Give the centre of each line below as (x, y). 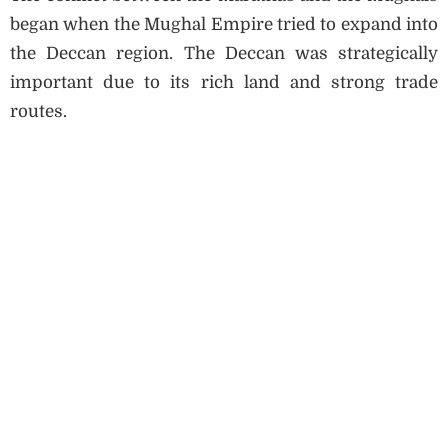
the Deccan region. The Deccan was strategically (224, 53)
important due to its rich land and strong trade (224, 82)
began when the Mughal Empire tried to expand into (224, 24)
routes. (38, 111)
